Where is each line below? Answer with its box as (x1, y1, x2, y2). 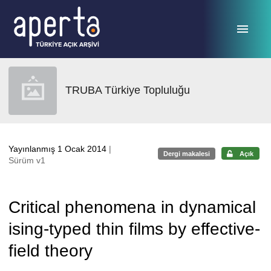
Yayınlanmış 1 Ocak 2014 (8, 144, 109, 154)
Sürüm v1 (8, 155, 45, 165)
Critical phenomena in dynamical (8, 198, 256, 217)
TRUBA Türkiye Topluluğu (65, 83, 190, 96)
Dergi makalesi (163, 149, 211, 157)
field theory (8, 241, 93, 260)
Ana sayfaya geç (16, 9, 79, 19)
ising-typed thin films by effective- (8, 220, 260, 238)
